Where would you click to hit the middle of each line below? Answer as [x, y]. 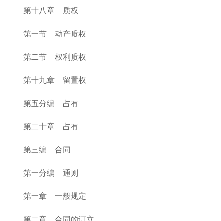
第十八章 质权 [51, 11]
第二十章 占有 [51, 127]
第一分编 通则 [51, 173]
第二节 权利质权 [55, 57]
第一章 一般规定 [55, 196]
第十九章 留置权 [55, 80]
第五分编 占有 [51, 103]
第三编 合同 [47, 150]
